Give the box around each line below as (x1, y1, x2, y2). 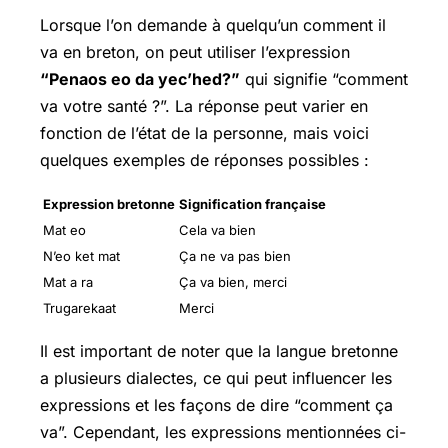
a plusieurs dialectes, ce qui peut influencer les (40, 367, 392, 388)
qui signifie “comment (240, 68, 408, 89)
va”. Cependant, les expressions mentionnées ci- (40, 421, 406, 442)
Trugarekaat (43, 299, 116, 316)
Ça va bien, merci (179, 273, 287, 290)
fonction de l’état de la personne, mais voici (40, 122, 369, 143)
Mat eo (43, 221, 86, 238)
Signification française (179, 195, 326, 212)
